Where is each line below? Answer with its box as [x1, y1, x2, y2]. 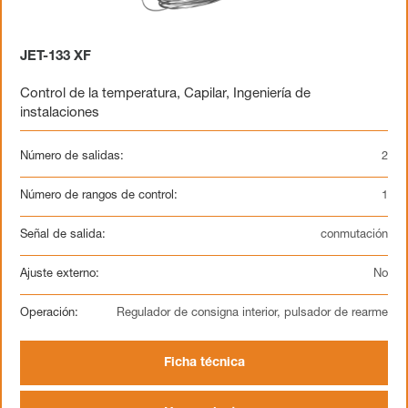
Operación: [20, 308, 78, 320]
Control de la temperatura [20, 87, 177, 101]
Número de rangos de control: [20, 190, 178, 202]
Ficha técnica [163, 357, 245, 370]
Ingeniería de [233, 87, 311, 101]
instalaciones [20, 107, 99, 120]
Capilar [184, 87, 226, 101]
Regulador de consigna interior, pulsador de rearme [117, 308, 388, 320]
